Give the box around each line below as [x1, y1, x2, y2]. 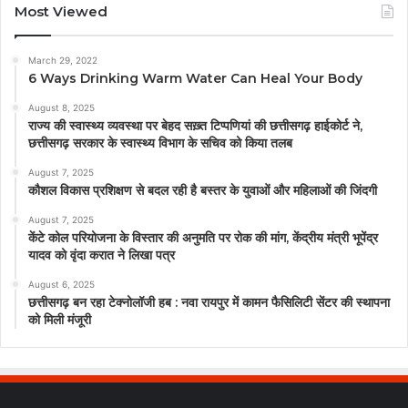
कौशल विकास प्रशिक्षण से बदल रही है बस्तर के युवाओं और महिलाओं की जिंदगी [28, 181, 377, 199]
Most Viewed [15, 2, 107, 20]
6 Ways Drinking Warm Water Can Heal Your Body [28, 69, 362, 87]
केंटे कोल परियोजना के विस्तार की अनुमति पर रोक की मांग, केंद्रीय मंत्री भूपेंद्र [28, 229, 378, 246]
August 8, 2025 [28, 101, 95, 113]
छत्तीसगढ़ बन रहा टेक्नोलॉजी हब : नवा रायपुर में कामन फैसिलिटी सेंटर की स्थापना [28, 293, 390, 311]
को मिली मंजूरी [28, 311, 91, 328]
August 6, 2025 [28, 278, 95, 290]
